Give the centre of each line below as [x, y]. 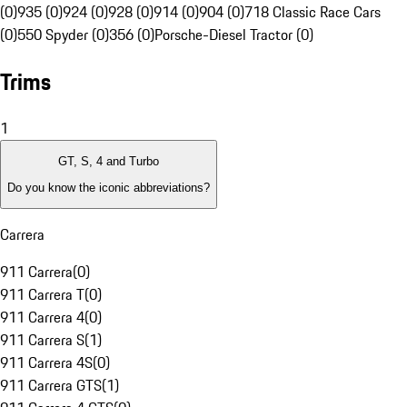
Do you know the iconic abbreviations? [109, 187]
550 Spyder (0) [63, 35]
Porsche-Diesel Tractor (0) [234, 35]
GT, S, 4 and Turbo [109, 162]
